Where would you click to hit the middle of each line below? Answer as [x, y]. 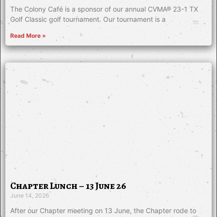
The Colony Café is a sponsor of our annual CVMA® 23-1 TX [104, 9]
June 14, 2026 [30, 195]
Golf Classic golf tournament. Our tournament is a [88, 19]
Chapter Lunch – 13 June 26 [68, 186]
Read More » [28, 35]
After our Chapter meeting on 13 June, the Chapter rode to [103, 210]
